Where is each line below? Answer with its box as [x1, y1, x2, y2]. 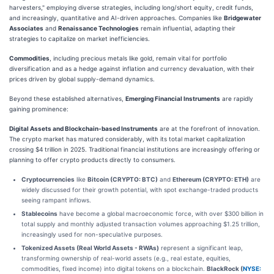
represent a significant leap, [159, 243, 243, 251]
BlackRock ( [207, 264, 243, 272]
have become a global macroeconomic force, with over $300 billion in [57, 209, 264, 217]
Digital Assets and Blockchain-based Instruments [9, 124, 158, 132]
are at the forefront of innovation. [158, 124, 260, 132]
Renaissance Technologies [58, 24, 139, 32]
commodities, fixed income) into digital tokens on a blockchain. [21, 264, 207, 272]
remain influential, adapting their [139, 24, 235, 32]
